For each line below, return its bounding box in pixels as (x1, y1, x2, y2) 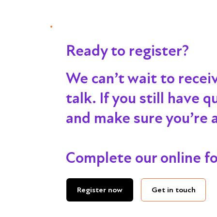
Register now (77, 185, 123, 195)
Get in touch (151, 185, 196, 195)
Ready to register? (66, 41, 189, 60)
